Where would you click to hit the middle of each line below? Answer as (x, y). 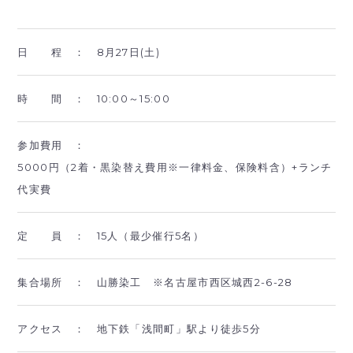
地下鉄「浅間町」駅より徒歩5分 (179, 328)
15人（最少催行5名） (156, 235)
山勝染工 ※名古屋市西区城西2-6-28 (195, 282)
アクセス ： (57, 328)
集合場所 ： (57, 282)
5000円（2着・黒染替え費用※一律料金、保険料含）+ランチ (175, 167)
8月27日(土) (128, 52)
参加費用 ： (57, 145)
